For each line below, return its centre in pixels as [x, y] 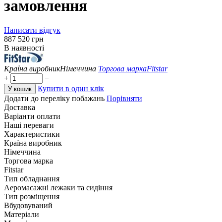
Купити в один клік [71, 88]
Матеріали [22, 214]
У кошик [20, 89]
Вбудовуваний [28, 205]
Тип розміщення [32, 196]
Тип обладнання [32, 178]
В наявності [24, 48]
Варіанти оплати [32, 116]
